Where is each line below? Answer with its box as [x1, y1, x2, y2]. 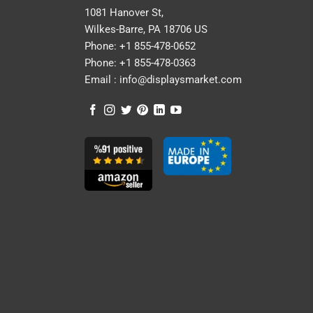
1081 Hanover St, [85, 6, 163, 20]
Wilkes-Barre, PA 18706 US [85, 23, 208, 36]
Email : [85, 73, 117, 87]
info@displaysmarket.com [117, 73, 242, 87]
